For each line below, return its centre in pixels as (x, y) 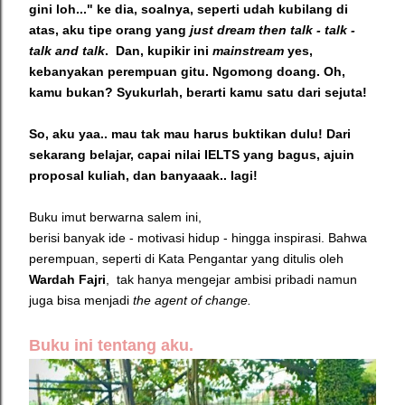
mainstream (248, 50)
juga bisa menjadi (81, 300)
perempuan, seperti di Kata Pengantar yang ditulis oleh (186, 258)
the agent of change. (194, 300)
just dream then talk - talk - (273, 29)
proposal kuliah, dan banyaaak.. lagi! (143, 175)
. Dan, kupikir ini (159, 50)
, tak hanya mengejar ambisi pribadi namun (231, 279)
